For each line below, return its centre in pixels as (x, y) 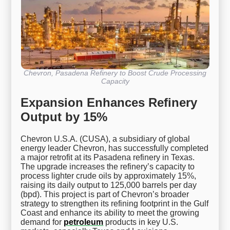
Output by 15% (64, 117)
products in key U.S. (141, 222)
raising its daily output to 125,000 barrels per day (109, 185)
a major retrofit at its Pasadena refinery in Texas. (108, 157)
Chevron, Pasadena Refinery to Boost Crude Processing (115, 73)
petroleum (84, 222)
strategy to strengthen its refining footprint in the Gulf (115, 203)
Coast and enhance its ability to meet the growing (110, 213)
